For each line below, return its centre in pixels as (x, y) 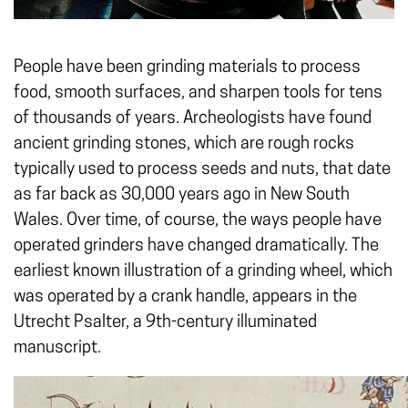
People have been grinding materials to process (187, 68)
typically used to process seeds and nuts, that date (202, 170)
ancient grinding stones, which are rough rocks (184, 144)
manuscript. (57, 348)
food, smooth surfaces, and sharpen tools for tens (198, 93)
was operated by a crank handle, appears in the (185, 297)
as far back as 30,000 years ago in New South (182, 195)
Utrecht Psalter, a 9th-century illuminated (165, 323)
